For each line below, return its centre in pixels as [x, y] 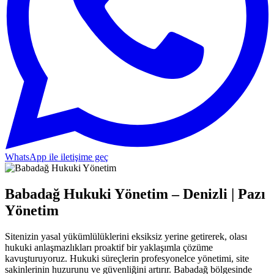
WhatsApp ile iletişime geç [57, 157]
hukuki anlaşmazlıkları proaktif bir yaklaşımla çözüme [109, 247]
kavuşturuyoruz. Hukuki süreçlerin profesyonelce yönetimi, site [127, 258]
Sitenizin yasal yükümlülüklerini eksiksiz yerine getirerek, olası [126, 236]
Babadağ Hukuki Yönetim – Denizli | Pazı [135, 194]
